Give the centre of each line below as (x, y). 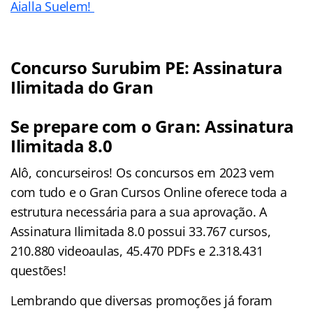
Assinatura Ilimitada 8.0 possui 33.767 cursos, (141, 231)
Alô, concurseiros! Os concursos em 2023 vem (143, 172)
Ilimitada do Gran (82, 87)
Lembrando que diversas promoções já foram (141, 300)
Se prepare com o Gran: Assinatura (153, 126)
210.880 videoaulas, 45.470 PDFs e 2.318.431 (137, 250)
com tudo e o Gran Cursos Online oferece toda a (149, 192)
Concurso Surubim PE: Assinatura (147, 67)
